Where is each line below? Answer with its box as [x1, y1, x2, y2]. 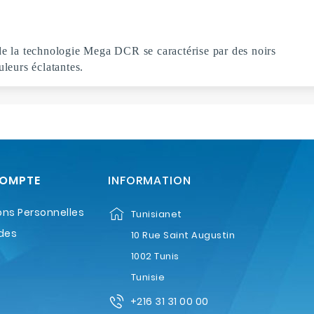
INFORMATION [107, 172, 191, 189]
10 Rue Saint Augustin [130, 228, 235, 242]
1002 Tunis [130, 249, 179, 263]
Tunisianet [130, 207, 182, 221]
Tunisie [130, 270, 165, 284]
